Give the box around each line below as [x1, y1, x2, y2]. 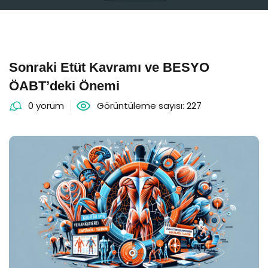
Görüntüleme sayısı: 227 [97, 99, 202, 112]
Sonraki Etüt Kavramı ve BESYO [9, 60, 209, 75]
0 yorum [28, 99, 64, 112]
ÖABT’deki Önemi [9, 78, 120, 93]
